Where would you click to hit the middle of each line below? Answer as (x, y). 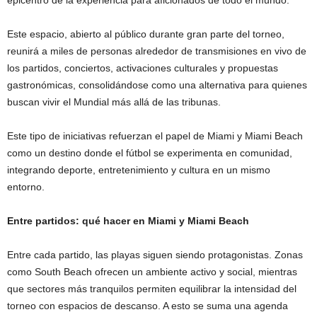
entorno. (26, 186)
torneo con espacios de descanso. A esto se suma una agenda (148, 305)
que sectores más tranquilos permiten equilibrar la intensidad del (152, 288)
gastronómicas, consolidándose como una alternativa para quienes (157, 85)
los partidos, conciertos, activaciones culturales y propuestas (143, 68)
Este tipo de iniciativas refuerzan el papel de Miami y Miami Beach (155, 136)
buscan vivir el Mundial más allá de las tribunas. (114, 102)
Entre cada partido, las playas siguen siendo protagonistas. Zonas (155, 254)
